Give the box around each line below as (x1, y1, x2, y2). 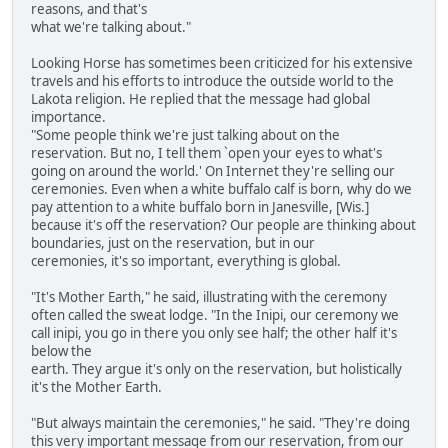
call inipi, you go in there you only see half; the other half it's (31, 324, 397, 343)
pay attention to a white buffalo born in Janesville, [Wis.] (31, 198, 369, 217)
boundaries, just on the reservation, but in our (31, 234, 315, 253)
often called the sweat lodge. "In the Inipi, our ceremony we (31, 306, 399, 325)
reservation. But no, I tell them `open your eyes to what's (31, 144, 382, 163)
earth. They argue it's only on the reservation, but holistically (31, 360, 402, 379)
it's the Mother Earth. (31, 378, 162, 397)
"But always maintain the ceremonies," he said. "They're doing (31, 414, 410, 433)
